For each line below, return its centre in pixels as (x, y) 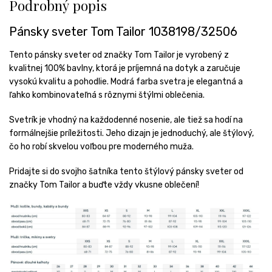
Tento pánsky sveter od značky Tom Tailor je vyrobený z (119, 55)
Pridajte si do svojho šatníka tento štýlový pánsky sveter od (126, 171)
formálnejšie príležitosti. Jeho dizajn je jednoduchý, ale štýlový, (131, 133)
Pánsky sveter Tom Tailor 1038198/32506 (123, 32)
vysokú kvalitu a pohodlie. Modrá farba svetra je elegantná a (126, 81)
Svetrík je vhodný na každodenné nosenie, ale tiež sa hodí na (126, 120)
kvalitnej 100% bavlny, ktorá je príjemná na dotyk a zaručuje (125, 68)
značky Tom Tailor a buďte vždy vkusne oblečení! (104, 185)
